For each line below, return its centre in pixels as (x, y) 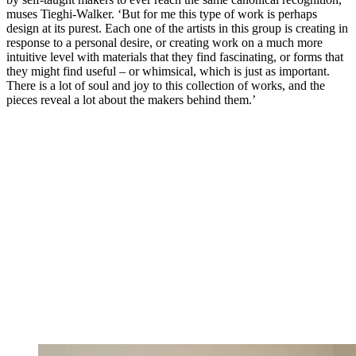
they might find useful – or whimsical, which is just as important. (168, 72)
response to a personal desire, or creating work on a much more (164, 43)
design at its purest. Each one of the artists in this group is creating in (177, 29)
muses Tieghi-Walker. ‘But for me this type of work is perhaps (162, 14)
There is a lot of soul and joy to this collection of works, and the (166, 86)
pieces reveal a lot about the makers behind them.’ (131, 100)
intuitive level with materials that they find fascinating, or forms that (175, 57)
